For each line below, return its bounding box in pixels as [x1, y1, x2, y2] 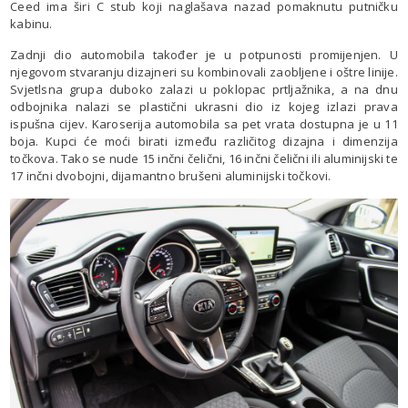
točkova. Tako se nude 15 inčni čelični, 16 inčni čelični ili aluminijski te [10, 149, 398, 167]
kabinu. [10, 15, 53, 32]
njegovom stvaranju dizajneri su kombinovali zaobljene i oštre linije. [10, 63, 398, 80]
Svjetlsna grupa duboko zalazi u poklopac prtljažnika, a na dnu [10, 80, 398, 97]
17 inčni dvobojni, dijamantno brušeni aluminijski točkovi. [10, 167, 331, 184]
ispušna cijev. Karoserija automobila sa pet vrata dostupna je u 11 [10, 115, 398, 132]
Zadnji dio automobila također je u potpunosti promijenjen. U [10, 46, 398, 63]
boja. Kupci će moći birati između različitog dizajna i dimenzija [10, 132, 398, 149]
